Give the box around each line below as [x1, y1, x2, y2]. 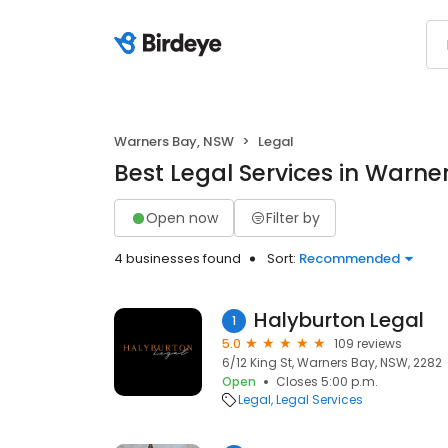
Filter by [266, 207, 320, 228]
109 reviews [334, 335, 402, 352]
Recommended [299, 249, 400, 268]
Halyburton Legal [254, 306, 424, 334]
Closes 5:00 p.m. [276, 373, 378, 390]
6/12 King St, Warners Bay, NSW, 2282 [222, 354, 442, 371]
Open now [146, 207, 218, 228]
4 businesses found [114, 249, 241, 268]
